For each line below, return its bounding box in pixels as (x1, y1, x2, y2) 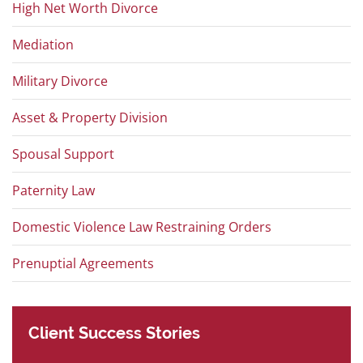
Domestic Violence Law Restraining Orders (12, 218, 271, 237)
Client (28, 323, 79, 344)
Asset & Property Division (12, 109, 168, 127)
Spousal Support (12, 145, 114, 164)
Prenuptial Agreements (12, 254, 154, 273)
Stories (142, 323, 200, 344)
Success (79, 323, 142, 344)
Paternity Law (12, 181, 95, 200)
